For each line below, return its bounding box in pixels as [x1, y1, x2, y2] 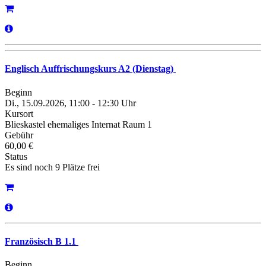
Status [5, 151, 27, 161]
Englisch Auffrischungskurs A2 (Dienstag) [5, 64, 176, 74]
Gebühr [5, 129, 33, 140]
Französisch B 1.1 [5, 236, 78, 246]
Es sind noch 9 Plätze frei [5, 161, 100, 172]
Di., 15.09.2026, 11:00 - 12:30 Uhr [5, 97, 136, 108]
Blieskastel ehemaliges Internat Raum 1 [5, 119, 152, 129]
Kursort [5, 108, 33, 119]
